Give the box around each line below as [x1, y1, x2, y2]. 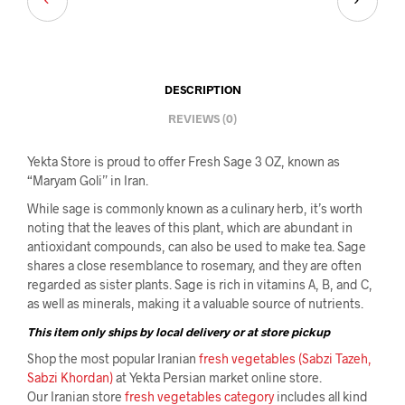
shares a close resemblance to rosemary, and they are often [27, 257, 362, 273]
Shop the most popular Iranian [27, 350, 199, 366]
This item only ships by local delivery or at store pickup [27, 324, 330, 339]
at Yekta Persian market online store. [113, 369, 322, 385]
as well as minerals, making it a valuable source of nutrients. [27, 295, 363, 311]
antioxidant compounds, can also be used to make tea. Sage [27, 238, 366, 254]
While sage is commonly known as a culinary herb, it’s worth [27, 200, 363, 216]
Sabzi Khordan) [27, 369, 113, 385]
